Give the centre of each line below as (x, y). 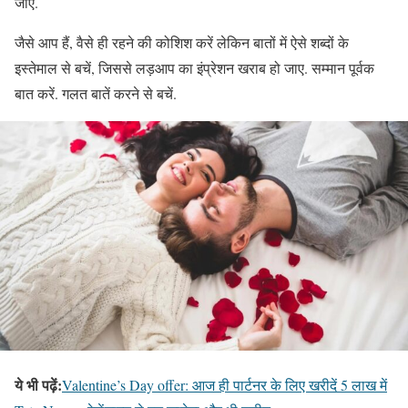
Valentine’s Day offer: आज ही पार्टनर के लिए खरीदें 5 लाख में (224, 385)
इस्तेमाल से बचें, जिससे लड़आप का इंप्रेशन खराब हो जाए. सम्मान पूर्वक (194, 68)
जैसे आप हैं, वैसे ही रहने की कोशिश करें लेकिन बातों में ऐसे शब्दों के (182, 43)
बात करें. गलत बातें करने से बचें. (96, 94)
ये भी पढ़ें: (38, 385)
